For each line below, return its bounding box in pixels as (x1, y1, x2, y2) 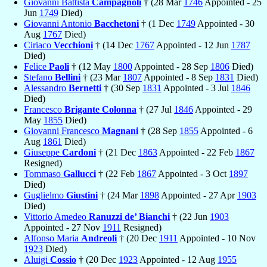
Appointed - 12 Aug (138, 254, 218, 265)
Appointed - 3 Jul (162, 82, 231, 93)
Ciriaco (24, 39, 54, 50)
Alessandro (24, 82, 69, 93)
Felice (24, 61, 49, 72)
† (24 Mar (98, 190, 140, 200)
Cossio (50, 254, 76, 265)
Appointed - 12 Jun (154, 39, 231, 50)
